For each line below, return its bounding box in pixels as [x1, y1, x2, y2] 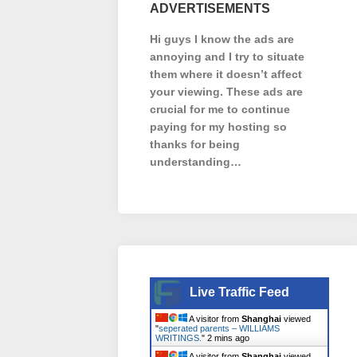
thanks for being [150, 138, 240, 151]
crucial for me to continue [150, 103, 290, 116]
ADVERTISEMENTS [150, 2, 270, 15]
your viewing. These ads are [150, 85, 303, 98]
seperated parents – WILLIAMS [159, 324, 280, 333]
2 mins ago [207, 333, 249, 343]
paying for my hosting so [150, 120, 287, 133]
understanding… [150, 155, 241, 168]
